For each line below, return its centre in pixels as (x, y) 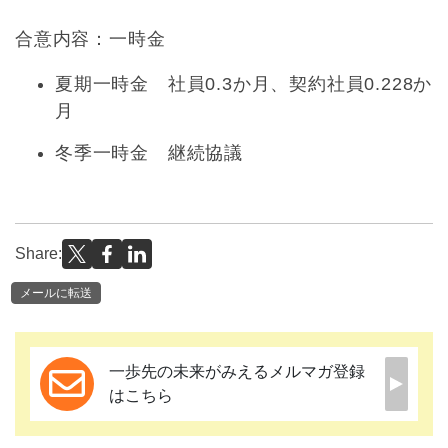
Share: (38, 253)
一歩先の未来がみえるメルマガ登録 (237, 371)
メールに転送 (56, 292)
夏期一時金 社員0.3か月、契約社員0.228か (244, 83)
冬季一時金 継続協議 (149, 152)
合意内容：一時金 (90, 38)
